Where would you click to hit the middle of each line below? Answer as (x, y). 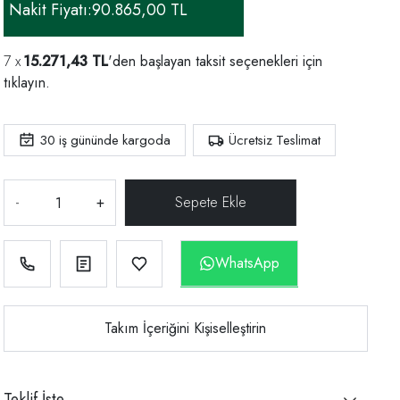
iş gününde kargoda (113, 141)
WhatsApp (248, 263)
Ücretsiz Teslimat (275, 141)
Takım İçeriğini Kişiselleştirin (186, 328)
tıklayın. (27, 83)
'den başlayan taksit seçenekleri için (215, 62)
